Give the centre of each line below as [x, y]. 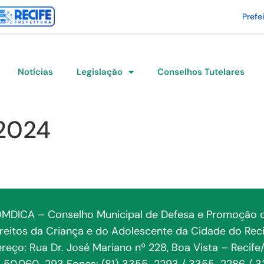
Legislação [100, 72]
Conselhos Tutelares [201, 72]
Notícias [36, 72]
